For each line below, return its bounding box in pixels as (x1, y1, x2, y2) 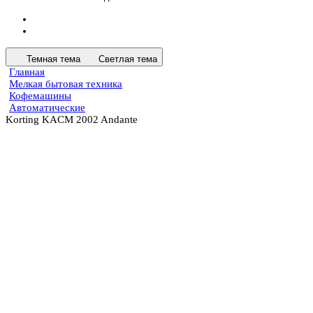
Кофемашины (9, 90, 71, 101)
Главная (9, 66, 45, 78)
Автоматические (9, 102, 85, 113)
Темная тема (27, 54, 80, 64)
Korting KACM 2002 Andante (6, 114, 138, 125)
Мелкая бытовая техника (9, 78, 122, 89)
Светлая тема (99, 54, 157, 64)
